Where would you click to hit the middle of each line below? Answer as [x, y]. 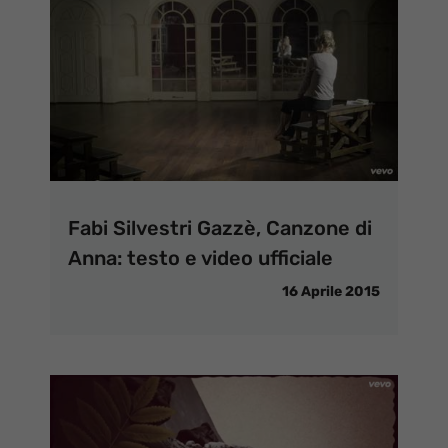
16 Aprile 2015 [331, 292]
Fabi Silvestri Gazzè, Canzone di [220, 228]
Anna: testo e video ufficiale [200, 258]
